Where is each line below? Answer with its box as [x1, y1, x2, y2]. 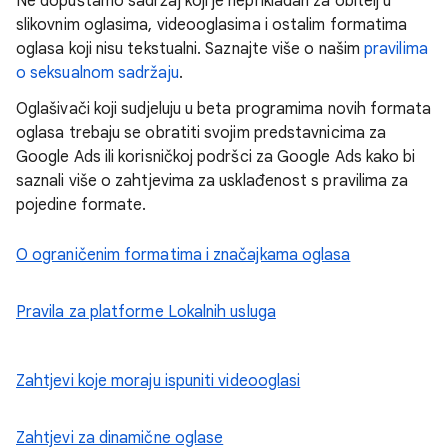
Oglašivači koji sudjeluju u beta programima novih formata [16, 98, 432, 119]
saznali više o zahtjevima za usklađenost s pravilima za [16, 170, 409, 191]
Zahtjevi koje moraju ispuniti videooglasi [16, 370, 301, 391]
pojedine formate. [16, 194, 147, 215]
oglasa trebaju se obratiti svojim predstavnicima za [16, 122, 387, 143]
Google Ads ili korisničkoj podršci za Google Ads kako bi [16, 146, 416, 167]
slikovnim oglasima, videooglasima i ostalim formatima [16, 14, 408, 35]
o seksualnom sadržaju [16, 62, 179, 83]
